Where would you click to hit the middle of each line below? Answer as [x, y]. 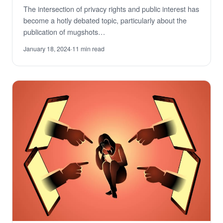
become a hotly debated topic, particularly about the [105, 20]
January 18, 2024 [47, 49]
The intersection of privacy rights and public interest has [111, 9]
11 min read [88, 49]
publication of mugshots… [64, 32]
